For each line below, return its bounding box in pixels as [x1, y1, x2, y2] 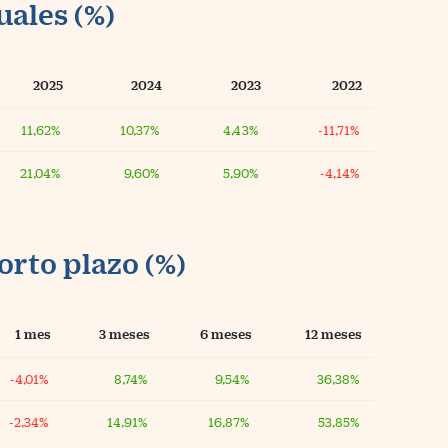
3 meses [99, 327, 150, 341]
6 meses [200, 327, 252, 341]
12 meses [305, 327, 362, 341]
